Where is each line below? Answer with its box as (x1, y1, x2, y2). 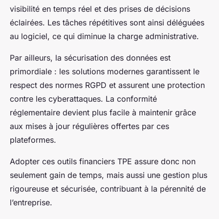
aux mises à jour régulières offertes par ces (10, 121, 169, 131)
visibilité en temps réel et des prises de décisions (10, 3, 190, 14)
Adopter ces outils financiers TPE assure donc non (10, 156, 196, 166)
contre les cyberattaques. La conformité (10, 93, 157, 104)
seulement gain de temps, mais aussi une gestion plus (10, 170, 207, 180)
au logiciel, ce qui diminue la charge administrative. (10, 31, 199, 41)
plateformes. (10, 134, 56, 145)
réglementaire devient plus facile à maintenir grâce (10, 107, 196, 117)
